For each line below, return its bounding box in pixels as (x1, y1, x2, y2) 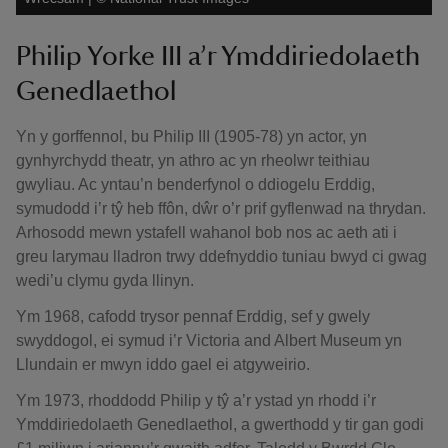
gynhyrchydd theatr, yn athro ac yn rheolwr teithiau (16, 152, 370, 169)
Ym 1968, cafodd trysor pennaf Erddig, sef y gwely (16, 308, 370, 325)
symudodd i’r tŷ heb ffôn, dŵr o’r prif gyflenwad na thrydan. (16, 200, 426, 217)
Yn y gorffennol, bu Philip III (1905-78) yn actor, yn (16, 128, 367, 145)
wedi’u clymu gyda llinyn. (16, 272, 194, 289)
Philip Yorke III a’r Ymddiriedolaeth (16, 42, 420, 70)
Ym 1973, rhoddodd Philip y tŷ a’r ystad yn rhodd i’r (16, 392, 376, 409)
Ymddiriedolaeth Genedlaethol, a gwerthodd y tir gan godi (16, 416, 424, 433)
